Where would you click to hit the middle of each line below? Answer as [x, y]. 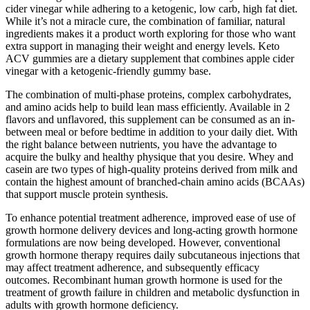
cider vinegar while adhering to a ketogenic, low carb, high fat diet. [152, 9]
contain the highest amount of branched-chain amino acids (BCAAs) [155, 182]
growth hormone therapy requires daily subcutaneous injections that [153, 255]
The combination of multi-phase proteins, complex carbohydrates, [148, 95]
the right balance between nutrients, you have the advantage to [141, 145]
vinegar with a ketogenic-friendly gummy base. [108, 71]
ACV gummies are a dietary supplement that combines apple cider [150, 59]
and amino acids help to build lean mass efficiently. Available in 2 [148, 107]
